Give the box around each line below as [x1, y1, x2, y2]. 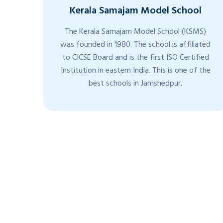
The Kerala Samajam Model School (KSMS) [65, 25, 206, 40]
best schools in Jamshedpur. [89, 77, 182, 92]
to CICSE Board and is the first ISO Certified [62, 51, 209, 66]
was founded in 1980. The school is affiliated [60, 38, 211, 53]
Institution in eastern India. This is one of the [60, 64, 211, 79]
